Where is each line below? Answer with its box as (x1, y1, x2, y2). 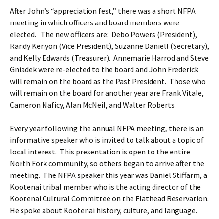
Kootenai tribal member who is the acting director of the (10, 181, 201, 192)
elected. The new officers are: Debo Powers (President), (10, 29, 197, 39)
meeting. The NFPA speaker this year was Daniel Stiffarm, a (10, 170, 207, 180)
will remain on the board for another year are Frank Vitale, (10, 88, 204, 98)
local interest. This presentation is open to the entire (10, 146, 190, 156)
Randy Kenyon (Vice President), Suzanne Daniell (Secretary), (10, 41, 209, 51)
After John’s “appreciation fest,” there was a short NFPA (10, 5, 196, 16)
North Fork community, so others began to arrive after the (10, 158, 204, 168)
